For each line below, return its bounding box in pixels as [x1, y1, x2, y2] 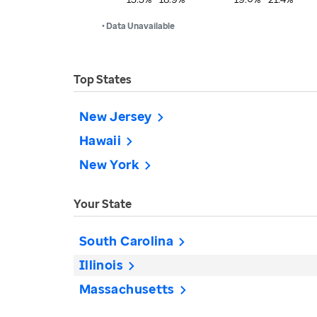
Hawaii [79, 132, 122, 149]
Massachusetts [79, 280, 175, 297]
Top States [74, 71, 132, 87]
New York [79, 156, 139, 173]
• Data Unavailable [102, 20, 175, 32]
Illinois [79, 256, 123, 273]
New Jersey [79, 108, 152, 125]
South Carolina [79, 232, 174, 249]
